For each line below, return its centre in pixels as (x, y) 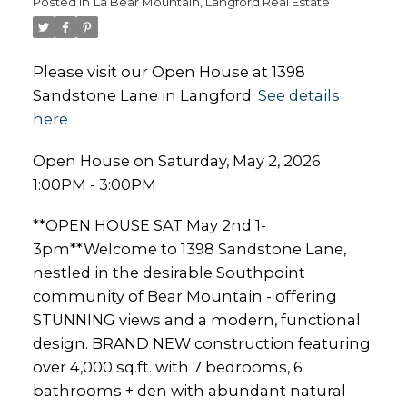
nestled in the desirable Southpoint (169, 273)
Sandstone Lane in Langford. (145, 95)
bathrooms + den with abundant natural (189, 391)
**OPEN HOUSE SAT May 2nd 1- (149, 226)
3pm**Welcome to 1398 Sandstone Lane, (189, 249)
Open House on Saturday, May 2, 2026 (176, 160)
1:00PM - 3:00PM (94, 184)
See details (298, 95)
